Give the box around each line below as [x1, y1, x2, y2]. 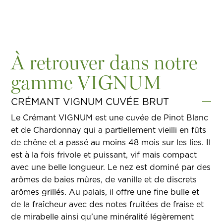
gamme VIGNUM [11, 70, 163, 94]
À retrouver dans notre [11, 50, 198, 74]
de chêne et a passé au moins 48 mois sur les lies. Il [11, 136, 211, 148]
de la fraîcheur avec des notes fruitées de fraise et [11, 198, 204, 210]
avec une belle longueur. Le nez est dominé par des [11, 161, 211, 172]
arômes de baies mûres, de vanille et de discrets [11, 173, 197, 185]
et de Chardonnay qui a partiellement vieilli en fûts [11, 124, 207, 135]
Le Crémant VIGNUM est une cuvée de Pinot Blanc [11, 111, 209, 123]
